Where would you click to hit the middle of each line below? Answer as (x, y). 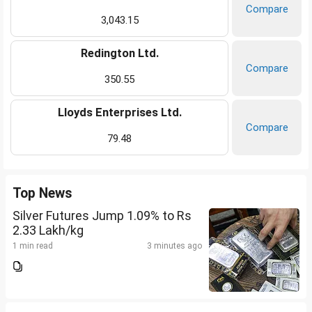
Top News (42, 194)
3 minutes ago (174, 246)
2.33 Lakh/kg (48, 231)
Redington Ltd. (119, 54)
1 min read (33, 246)
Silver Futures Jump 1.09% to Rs (102, 216)
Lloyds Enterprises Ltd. (119, 113)
